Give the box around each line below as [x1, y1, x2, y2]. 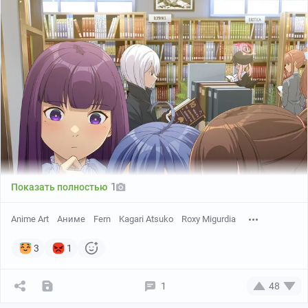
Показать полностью [11, 181, 107, 192]
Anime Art [11, 214, 49, 224]
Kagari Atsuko [119, 214, 173, 224]
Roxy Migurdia [181, 214, 236, 224]
